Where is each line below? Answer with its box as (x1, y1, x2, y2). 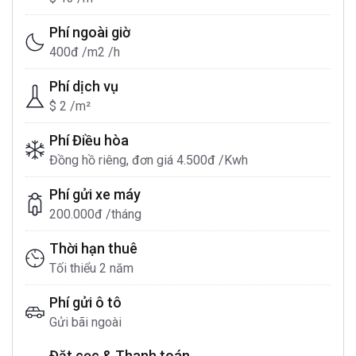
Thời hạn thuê (49, 240, 137, 257)
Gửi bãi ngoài (49, 315, 122, 330)
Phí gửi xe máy (49, 186, 141, 203)
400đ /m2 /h (49, 44, 120, 60)
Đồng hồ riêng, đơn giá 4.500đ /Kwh (49, 153, 248, 168)
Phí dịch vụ (49, 78, 118, 95)
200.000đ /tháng (49, 207, 141, 222)
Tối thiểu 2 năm (49, 261, 133, 276)
